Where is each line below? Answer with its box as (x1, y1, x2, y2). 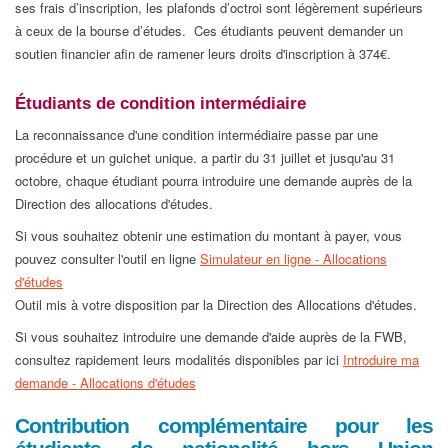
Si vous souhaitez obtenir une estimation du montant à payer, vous (15, 226, 402, 245)
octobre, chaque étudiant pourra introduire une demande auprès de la (15, 171, 412, 190)
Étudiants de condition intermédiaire (15, 94, 311, 113)
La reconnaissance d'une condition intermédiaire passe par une (15, 125, 378, 144)
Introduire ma (343, 350, 419, 369)
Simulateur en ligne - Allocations (200, 249, 387, 268)
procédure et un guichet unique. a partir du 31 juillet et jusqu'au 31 (15, 148, 395, 167)
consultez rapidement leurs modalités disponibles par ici (15, 350, 343, 369)
